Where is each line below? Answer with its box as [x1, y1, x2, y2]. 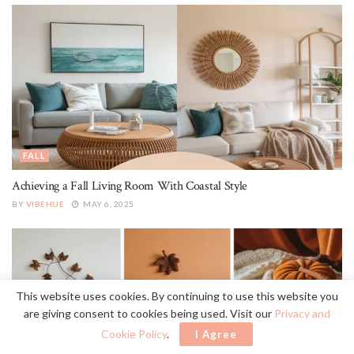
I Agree [195, 328, 237, 341]
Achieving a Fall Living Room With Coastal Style [12, 178, 247, 195]
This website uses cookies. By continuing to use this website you [16, 289, 338, 303]
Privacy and [274, 307, 330, 320]
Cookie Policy [101, 327, 167, 341]
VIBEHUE [25, 199, 64, 209]
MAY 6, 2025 [81, 199, 134, 209]
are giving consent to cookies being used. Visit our [24, 307, 274, 320]
